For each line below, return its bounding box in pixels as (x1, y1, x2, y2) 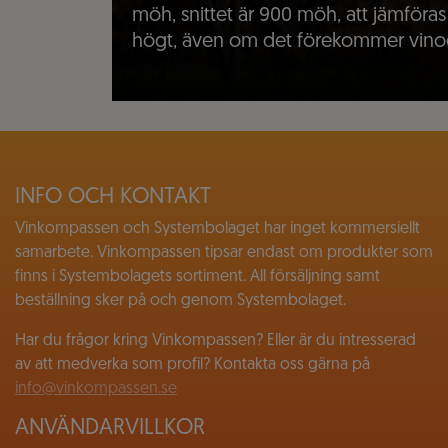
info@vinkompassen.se (15, 381, 177, 398)
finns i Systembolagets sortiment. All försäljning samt (15, 269, 380, 286)
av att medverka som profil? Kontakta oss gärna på (15, 357, 370, 374)
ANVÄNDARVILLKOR (15, 417, 205, 441)
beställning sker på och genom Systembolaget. (15, 293, 346, 310)
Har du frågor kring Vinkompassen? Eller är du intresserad (15, 333, 416, 350)
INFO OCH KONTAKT (15, 186, 211, 210)
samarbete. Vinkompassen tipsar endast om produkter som (15, 245, 433, 262)
